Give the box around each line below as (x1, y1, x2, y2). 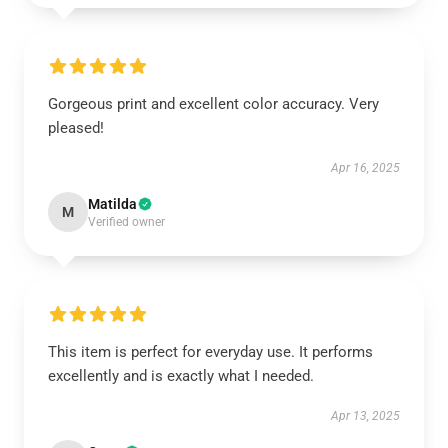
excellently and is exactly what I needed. (48, 367, 314, 385)
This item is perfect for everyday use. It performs (48, 343, 373, 361)
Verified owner (88, 215, 165, 229)
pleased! (48, 119, 104, 137)
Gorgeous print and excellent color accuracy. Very (48, 95, 379, 113)
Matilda (88, 196, 137, 212)
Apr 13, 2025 (331, 409, 400, 423)
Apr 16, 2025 (331, 161, 400, 175)
